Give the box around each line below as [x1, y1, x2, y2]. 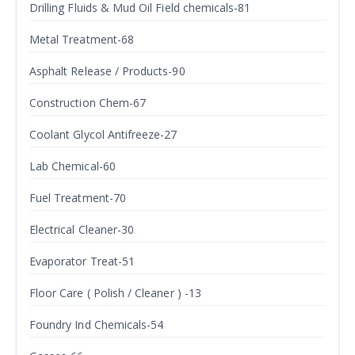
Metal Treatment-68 [29, 32, 134, 47]
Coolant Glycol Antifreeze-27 [29, 127, 177, 142]
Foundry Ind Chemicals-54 [29, 317, 164, 332]
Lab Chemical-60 [29, 158, 116, 174]
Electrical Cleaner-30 [29, 222, 135, 237]
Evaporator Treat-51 [29, 254, 136, 269]
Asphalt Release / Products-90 [29, 63, 185, 78]
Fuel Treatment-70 [29, 190, 126, 205]
